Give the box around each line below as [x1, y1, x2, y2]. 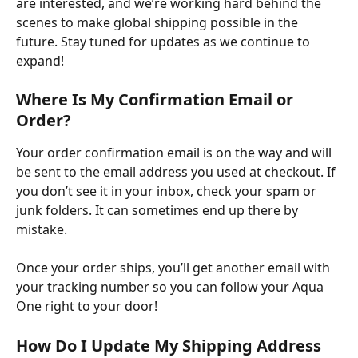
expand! [16, 51, 64, 70]
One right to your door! [16, 297, 157, 316]
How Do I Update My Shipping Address [16, 334, 325, 356]
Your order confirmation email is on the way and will [16, 143, 335, 161]
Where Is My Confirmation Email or [16, 88, 297, 110]
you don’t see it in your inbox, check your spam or [16, 181, 320, 200]
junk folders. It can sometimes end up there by [16, 201, 301, 219]
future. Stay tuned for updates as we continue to [16, 32, 313, 50]
